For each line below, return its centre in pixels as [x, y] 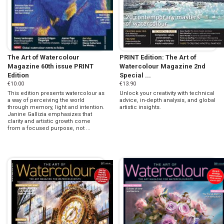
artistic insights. [140, 107]
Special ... [135, 75]
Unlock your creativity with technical [167, 93]
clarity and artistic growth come [49, 121]
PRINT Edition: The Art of [158, 57]
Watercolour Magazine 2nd [162, 66]
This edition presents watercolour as [56, 93]
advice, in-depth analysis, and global [167, 100]
